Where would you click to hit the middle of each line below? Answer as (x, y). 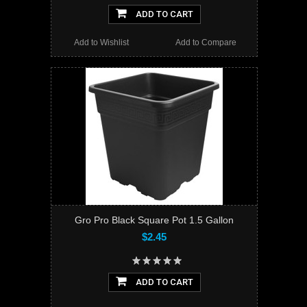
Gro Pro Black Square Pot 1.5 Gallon (154, 220)
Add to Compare (206, 43)
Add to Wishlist (102, 43)
